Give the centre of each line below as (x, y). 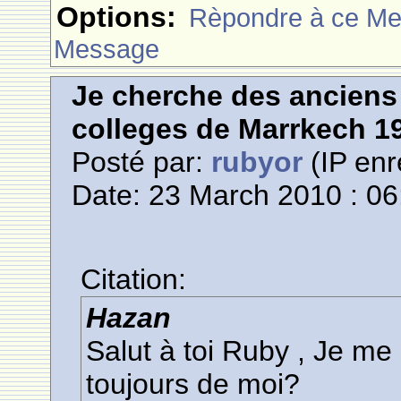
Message (107, 49)
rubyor (257, 162)
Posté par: (142, 162)
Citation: (134, 279)
